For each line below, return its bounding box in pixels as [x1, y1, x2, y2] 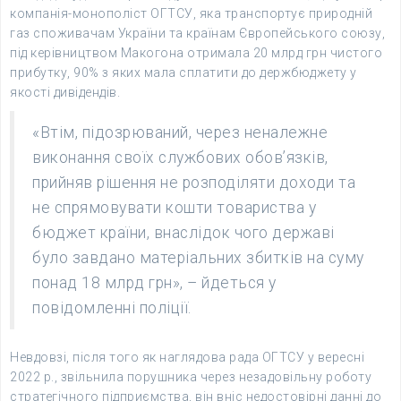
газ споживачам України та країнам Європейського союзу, [10, 26, 385, 40]
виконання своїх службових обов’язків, [32, 149, 328, 166]
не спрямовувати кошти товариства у [32, 199, 316, 217]
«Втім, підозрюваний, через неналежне [32, 124, 328, 141]
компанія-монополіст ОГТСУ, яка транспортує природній [10, 6, 372, 21]
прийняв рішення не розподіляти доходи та [32, 174, 355, 192]
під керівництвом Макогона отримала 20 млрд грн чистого [10, 46, 382, 60]
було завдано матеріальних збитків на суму [32, 249, 364, 267]
